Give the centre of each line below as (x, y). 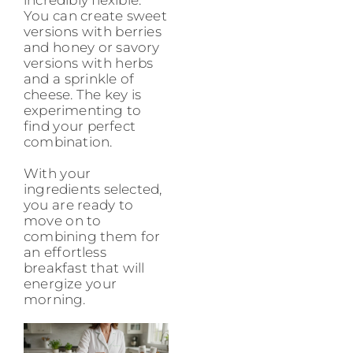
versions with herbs (89, 63)
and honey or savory (92, 48)
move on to (63, 221)
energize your (70, 284)
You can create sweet (95, 16)
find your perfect (80, 126)
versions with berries (93, 32)
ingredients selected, (93, 190)
